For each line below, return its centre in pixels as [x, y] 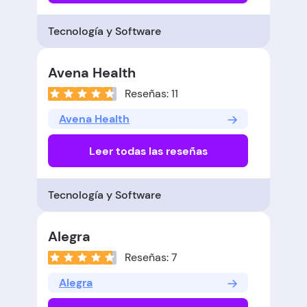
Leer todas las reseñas [148, 151]
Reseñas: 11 [151, 94]
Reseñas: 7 [151, 258]
